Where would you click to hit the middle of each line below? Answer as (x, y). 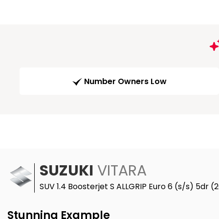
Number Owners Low (125, 82)
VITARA (120, 171)
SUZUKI (66, 171)
